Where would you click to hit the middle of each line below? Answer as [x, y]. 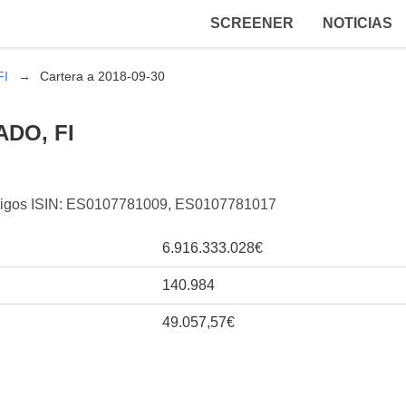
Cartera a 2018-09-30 [102, 76]
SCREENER [252, 23]
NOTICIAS [358, 23]
